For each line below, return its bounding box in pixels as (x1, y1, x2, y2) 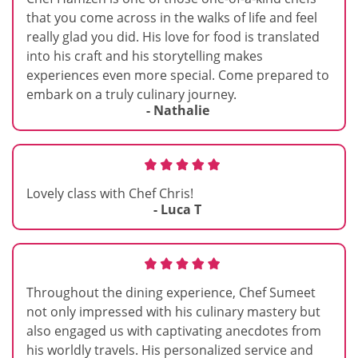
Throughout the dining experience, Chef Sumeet (26, 283, 316, 301)
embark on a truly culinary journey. (26, 85, 237, 103)
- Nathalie (145, 101, 209, 119)
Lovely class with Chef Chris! (26, 184, 193, 202)
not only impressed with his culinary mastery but (26, 302, 320, 320)
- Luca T (153, 200, 201, 218)
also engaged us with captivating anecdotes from (26, 321, 321, 340)
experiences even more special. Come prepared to (26, 66, 329, 84)
